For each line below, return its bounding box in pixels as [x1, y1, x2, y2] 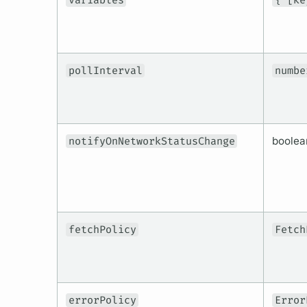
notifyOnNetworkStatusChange [68, 134, 235, 149]
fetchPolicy [68, 223, 136, 237]
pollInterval [68, 64, 143, 78]
